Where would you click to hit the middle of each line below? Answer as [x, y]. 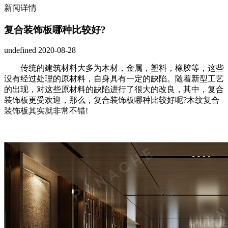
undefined [20, 50]
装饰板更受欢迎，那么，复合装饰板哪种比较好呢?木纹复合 [112, 100]
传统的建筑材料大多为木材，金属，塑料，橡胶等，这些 [114, 68]
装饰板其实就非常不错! [46, 111]
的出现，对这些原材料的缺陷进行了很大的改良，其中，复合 [114, 90]
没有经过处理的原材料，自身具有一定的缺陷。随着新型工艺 [114, 79]
